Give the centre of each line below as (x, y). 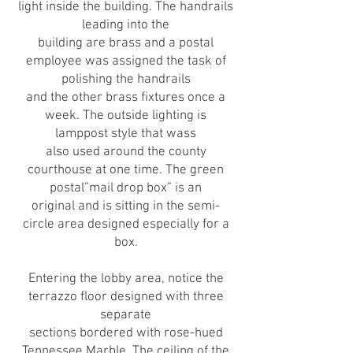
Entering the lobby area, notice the (126, 279)
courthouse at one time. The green (126, 170)
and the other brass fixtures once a (126, 98)
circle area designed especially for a (126, 225)
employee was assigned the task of (126, 61)
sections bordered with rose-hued (126, 333)
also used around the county (126, 152)
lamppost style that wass (126, 134)
